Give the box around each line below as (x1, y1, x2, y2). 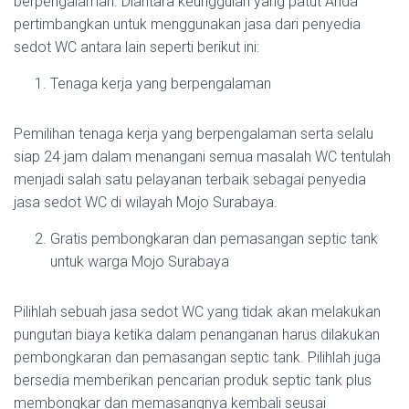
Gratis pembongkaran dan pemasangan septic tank (50, 230, 378, 247)
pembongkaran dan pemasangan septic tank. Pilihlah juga (14, 349, 381, 366)
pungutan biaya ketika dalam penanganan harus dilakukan (14, 326, 380, 343)
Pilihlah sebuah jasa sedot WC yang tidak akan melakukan (14, 303, 381, 320)
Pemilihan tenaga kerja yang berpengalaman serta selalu (14, 125, 373, 142)
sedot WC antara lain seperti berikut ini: (14, 38, 259, 56)
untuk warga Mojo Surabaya (50, 253, 229, 270)
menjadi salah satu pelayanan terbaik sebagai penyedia (14, 171, 366, 188)
